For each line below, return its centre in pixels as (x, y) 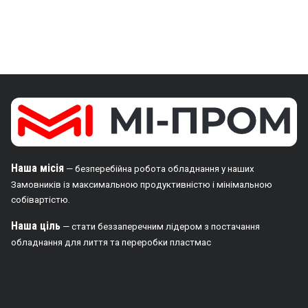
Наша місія (37, 168)
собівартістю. (41, 200)
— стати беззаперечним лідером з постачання (160, 227)
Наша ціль (36, 226)
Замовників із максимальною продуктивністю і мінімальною (142, 185)
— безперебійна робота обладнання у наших (159, 169)
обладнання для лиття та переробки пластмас (111, 243)
